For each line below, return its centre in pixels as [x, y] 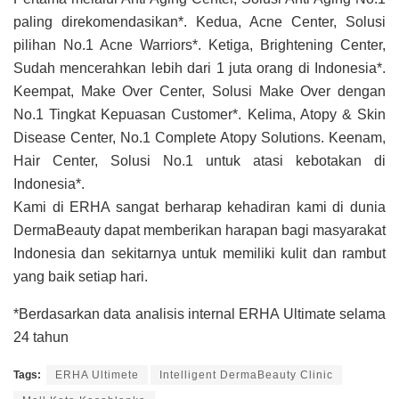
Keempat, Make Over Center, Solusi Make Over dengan [199, 92]
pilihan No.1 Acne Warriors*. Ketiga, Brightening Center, [199, 45]
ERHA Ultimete [97, 375]
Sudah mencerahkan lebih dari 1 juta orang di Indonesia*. [199, 69]
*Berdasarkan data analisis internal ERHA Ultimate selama [199, 314]
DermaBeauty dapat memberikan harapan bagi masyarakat [199, 231]
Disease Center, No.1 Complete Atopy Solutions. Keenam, [199, 138]
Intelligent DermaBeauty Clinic [246, 375]
